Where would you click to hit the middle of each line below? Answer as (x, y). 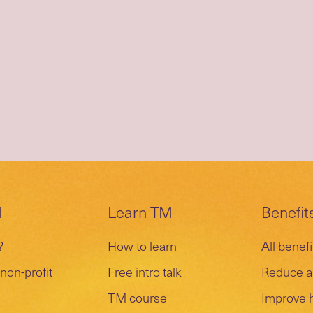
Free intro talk (145, 271)
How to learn (142, 246)
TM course (137, 297)
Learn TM (140, 211)
